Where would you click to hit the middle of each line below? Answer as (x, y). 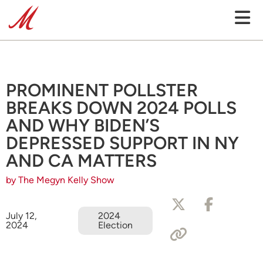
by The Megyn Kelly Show (60, 180)
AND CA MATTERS (81, 161)
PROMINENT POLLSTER (102, 90)
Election (115, 225)
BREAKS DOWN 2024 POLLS (121, 108)
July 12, (21, 216)
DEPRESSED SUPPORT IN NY (122, 143)
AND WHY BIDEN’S (83, 125)
